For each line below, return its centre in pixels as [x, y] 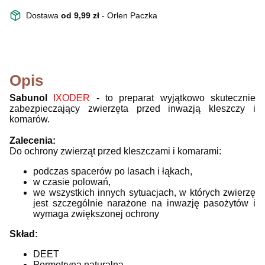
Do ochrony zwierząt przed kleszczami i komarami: [115, 151]
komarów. [30, 119]
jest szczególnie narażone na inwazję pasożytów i [144, 203]
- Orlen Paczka [130, 15]
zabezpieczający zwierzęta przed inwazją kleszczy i [132, 108]
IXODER [75, 98]
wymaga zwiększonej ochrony [97, 214]
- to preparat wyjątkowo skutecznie [176, 98]
